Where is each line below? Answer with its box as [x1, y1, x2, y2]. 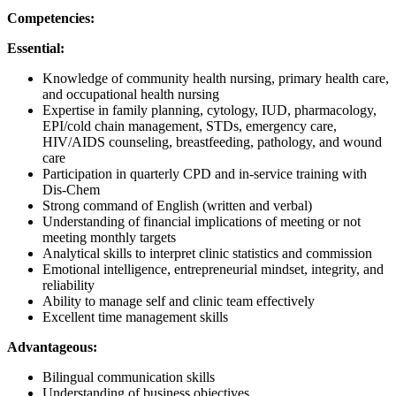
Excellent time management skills [42, 309, 228, 325]
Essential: [7, 41, 65, 57]
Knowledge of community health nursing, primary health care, [42, 71, 389, 87]
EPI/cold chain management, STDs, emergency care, [42, 118, 337, 134]
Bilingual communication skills [42, 369, 215, 385]
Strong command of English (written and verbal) [42, 198, 312, 214]
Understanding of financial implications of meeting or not [42, 214, 361, 230]
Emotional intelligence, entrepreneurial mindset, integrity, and [42, 262, 384, 278]
